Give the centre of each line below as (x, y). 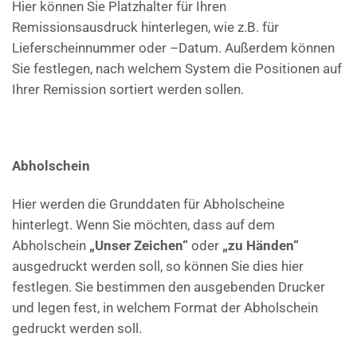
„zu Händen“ (261, 246)
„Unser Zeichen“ (139, 246)
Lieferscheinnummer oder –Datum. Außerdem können (173, 48)
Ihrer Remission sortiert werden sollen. (128, 90)
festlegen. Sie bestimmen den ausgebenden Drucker (169, 287)
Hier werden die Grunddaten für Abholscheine (148, 204)
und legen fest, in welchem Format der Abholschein (165, 308)
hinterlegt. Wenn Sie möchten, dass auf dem (143, 225)
